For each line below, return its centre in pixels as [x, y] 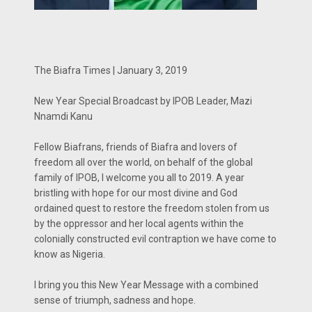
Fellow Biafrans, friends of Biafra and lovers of [136, 147]
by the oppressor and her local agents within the [139, 223]
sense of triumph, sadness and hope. [115, 300]
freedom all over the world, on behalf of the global [143, 162]
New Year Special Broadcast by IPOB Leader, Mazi [143, 101]
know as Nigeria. [70, 254]
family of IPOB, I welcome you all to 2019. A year [139, 177]
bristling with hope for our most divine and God [136, 193]
